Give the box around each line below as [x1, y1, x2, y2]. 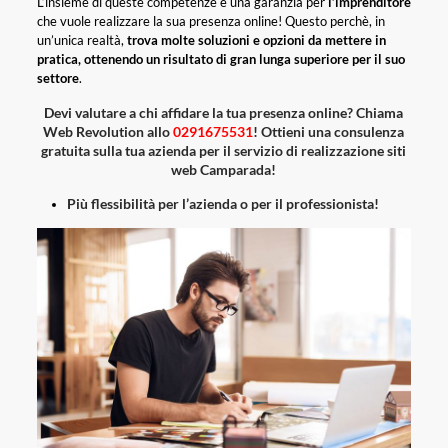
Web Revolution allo [43, 123, 174, 141]
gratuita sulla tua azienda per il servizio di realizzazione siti [41, 142, 407, 160]
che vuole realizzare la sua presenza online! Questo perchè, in [36, 13, 385, 30]
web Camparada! [171, 161, 277, 179]
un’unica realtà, [36, 32, 127, 49]
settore [36, 70, 79, 87]
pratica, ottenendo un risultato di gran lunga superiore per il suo [36, 51, 405, 68]
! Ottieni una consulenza [253, 123, 405, 141]
